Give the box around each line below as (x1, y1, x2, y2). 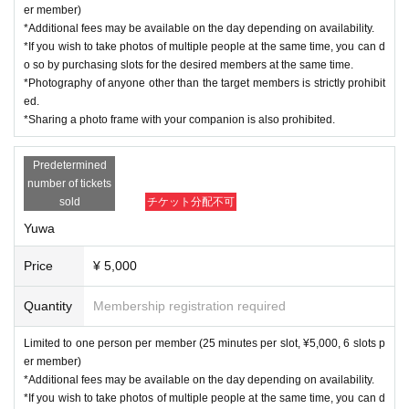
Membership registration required (93, 298, 286, 313)
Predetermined (32, 158, 107, 172)
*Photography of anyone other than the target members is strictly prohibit (24, 76, 385, 89)
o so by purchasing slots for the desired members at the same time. (24, 58, 353, 71)
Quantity (24, 298, 72, 313)
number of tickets (27, 176, 111, 190)
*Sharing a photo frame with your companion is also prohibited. (24, 112, 335, 126)
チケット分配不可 (147, 194, 235, 208)
